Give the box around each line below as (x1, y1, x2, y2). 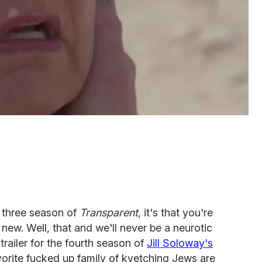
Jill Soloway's (147, 236, 213, 249)
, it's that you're (138, 206, 213, 219)
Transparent (80, 206, 138, 219)
